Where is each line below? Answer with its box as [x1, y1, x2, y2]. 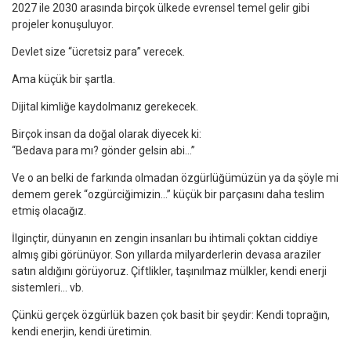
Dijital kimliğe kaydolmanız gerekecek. [12, 100, 198, 113]
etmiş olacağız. [12, 204, 86, 217]
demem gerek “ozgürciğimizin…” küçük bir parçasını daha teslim [12, 187, 324, 201]
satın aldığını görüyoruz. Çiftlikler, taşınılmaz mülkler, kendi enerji [12, 264, 327, 277]
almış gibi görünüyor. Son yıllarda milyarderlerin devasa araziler [12, 248, 321, 261]
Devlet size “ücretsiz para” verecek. [12, 45, 185, 58]
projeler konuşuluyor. [12, 17, 114, 31]
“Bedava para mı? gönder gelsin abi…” [12, 143, 195, 157]
